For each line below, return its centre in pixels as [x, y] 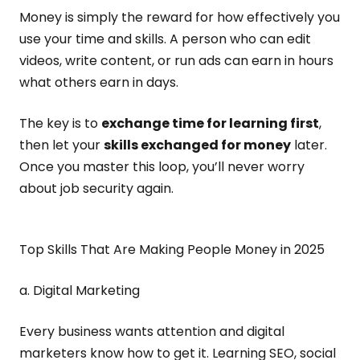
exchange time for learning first [210, 123]
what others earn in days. [99, 82]
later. [309, 145]
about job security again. [96, 188]
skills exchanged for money [197, 145]
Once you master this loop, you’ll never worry [162, 167]
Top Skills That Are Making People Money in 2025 [172, 250]
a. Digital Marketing [80, 290]
